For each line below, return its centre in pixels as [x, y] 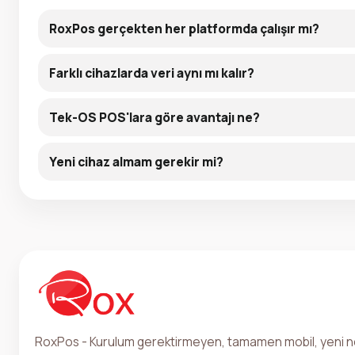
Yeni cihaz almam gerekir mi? [136, 161]
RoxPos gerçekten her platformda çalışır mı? [184, 28]
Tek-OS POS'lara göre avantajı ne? [155, 117]
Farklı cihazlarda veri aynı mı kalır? [152, 73]
